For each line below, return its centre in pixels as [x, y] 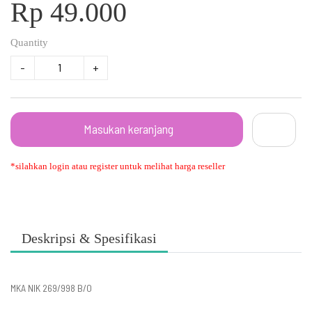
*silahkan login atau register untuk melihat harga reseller [118, 166]
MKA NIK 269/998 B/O [52, 288]
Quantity [29, 42]
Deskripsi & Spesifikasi [89, 238]
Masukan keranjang [129, 128]
